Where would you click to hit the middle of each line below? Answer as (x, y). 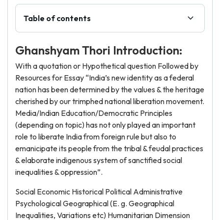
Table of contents (57, 18)
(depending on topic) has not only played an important (105, 125)
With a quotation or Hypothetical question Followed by (107, 66)
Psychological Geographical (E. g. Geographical (95, 203)
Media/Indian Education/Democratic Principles (94, 113)
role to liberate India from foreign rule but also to (96, 137)
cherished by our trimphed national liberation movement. (110, 101)
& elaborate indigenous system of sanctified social (99, 160)
